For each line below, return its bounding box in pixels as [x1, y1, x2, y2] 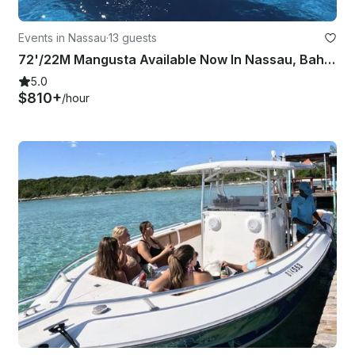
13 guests [109, 31, 157, 45]
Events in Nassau [18, 31, 106, 45]
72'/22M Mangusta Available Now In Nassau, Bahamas [324, 52, 335, 68]
